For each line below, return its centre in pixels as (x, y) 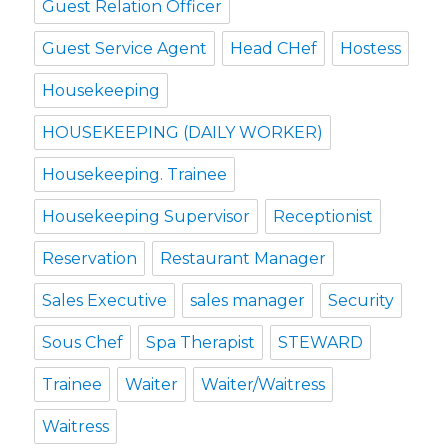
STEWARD (321, 342)
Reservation (90, 258)
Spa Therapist (201, 342)
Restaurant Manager (243, 258)
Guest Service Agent (125, 48)
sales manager (248, 300)
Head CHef (274, 48)
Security (361, 300)
